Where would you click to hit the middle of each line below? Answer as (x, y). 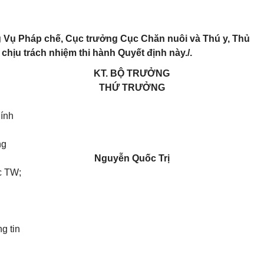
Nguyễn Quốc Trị (132, 158)
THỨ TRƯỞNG (132, 88)
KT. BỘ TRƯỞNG (132, 73)
